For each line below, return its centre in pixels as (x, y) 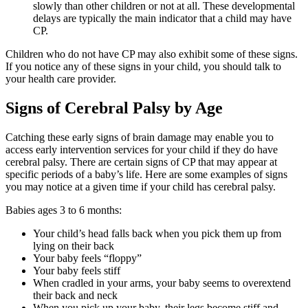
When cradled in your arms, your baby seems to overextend (162, 283)
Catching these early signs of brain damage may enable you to (140, 137)
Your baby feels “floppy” (87, 258)
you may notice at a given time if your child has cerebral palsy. (141, 186)
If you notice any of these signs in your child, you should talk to (143, 66)
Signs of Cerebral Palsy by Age (114, 108)
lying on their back (74, 245)
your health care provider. (61, 78)
